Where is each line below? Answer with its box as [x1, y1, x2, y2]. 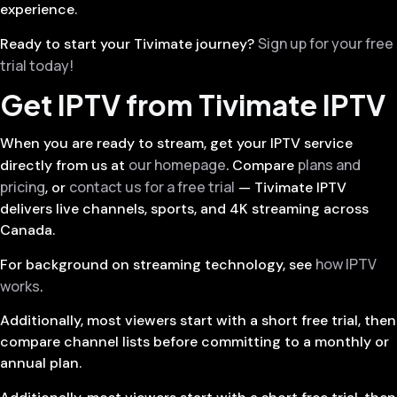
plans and [298, 154, 361, 175]
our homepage [128, 154, 226, 175]
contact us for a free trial [69, 176, 235, 197]
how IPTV [315, 253, 377, 274]
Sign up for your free [258, 34, 393, 54]
